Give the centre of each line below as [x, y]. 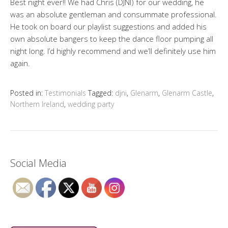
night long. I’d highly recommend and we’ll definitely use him [113, 51]
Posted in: [27, 93]
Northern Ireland [37, 104]
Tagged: [102, 93]
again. [20, 63]
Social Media [38, 163]
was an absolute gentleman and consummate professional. [113, 14]
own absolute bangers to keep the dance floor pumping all [112, 39]
